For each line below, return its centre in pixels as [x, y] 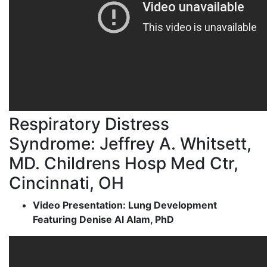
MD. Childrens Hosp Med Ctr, [124, 163]
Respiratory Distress [89, 124]
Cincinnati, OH [66, 183]
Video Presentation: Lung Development [125, 205]
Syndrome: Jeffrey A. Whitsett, [130, 143]
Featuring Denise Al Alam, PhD [103, 219]
